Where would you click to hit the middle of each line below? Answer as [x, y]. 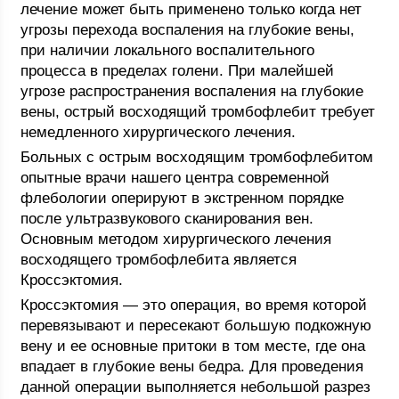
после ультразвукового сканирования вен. [167, 219]
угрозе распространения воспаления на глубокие [192, 91]
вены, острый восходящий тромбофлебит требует [198, 112]
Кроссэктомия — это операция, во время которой [194, 305]
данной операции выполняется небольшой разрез [196, 387]
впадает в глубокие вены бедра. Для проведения [192, 366]
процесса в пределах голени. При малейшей [178, 71]
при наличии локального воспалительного [168, 50]
